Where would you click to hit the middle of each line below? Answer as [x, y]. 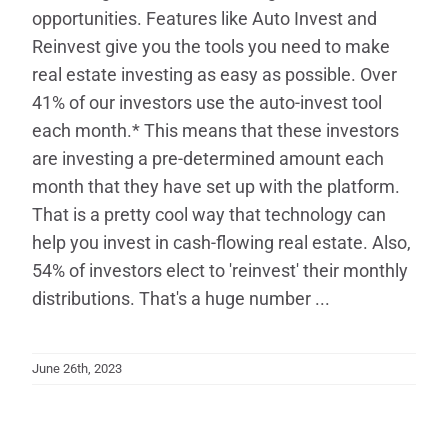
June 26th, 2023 [76, 369]
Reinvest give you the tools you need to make [210, 47]
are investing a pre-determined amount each [207, 159]
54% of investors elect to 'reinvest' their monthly [219, 271]
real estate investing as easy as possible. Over [214, 75]
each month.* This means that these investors [215, 131]
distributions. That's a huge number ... [180, 299]
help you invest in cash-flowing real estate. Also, [221, 243]
